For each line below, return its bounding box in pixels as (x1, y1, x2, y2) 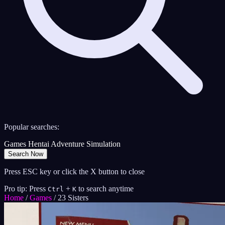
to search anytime (78, 184, 134, 193)
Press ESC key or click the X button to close (4, 167, 145, 176)
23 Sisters (58, 193, 88, 202)
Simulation (86, 140, 121, 149)
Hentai (28, 140, 49, 149)
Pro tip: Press (4, 184, 46, 193)
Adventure (51, 140, 84, 149)
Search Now (8, 150, 43, 158)
